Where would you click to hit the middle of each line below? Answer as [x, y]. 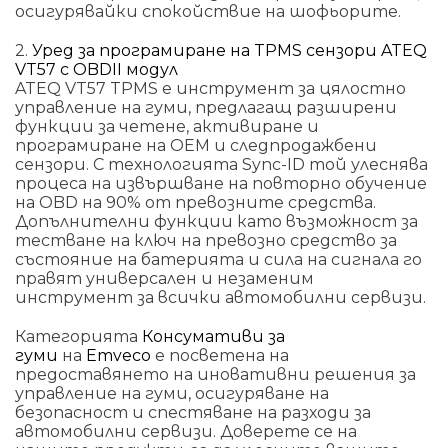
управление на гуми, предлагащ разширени [206, 107]
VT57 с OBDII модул [96, 69]
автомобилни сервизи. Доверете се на [186, 431]
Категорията [78, 336]
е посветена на [222, 355]
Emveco [120, 355]
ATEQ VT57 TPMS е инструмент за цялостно [210, 88]
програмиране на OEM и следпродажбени [196, 145]
